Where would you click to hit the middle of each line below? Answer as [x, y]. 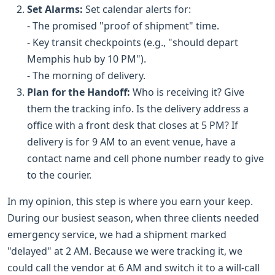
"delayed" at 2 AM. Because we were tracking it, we [125, 251]
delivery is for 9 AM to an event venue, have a [131, 141]
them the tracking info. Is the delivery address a [138, 108]
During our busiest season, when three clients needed [133, 218]
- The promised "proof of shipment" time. [123, 25]
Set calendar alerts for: [137, 9]
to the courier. [59, 175]
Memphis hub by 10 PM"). [87, 59]
